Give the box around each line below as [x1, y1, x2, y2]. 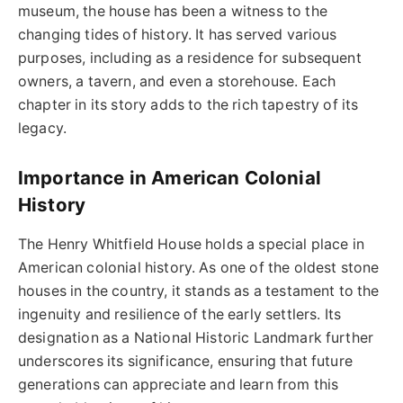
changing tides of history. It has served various [18, 25, 337, 43]
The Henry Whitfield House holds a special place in [18, 235, 364, 253]
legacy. [18, 119, 67, 137]
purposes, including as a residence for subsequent [18, 49, 362, 67]
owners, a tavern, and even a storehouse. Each [18, 72, 336, 90]
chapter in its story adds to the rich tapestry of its [18, 95, 359, 113]
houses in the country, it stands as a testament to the [18, 282, 380, 300]
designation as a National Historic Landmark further [18, 328, 374, 346]
